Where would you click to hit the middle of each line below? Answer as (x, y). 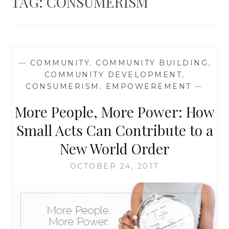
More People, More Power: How (114, 111)
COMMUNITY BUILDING (152, 63)
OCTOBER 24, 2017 (114, 166)
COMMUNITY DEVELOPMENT (113, 74)
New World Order (114, 148)
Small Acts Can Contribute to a (114, 130)
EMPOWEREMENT (148, 86)
